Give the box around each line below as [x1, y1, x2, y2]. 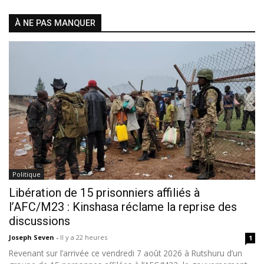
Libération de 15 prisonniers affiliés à [9, 186, 200, 200]
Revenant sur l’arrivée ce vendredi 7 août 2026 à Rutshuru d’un [9, 247, 242, 259]
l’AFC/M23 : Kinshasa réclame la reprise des [9, 200, 237, 214]
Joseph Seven [9, 233, 56, 242]
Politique [12, 170, 41, 179]
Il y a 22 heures [60, 233, 107, 242]
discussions [9, 214, 70, 229]
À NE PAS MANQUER [15, 18, 95, 28]
